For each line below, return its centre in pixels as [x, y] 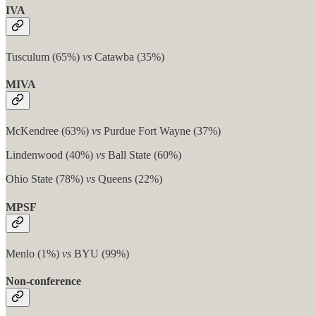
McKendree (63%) [49, 131]
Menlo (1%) [34, 253]
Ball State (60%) [143, 155]
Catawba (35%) [128, 56]
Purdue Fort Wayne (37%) [161, 131]
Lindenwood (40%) [51, 155]
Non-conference [43, 281]
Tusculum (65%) [44, 56]
